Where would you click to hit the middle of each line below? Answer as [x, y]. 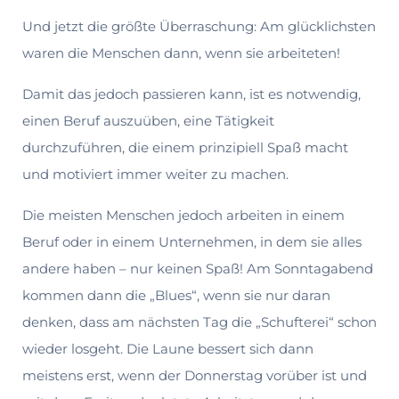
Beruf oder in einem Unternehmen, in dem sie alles [192, 241]
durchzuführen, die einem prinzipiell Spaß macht [185, 147]
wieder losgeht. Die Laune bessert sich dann [168, 348]
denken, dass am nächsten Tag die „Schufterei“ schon [199, 322]
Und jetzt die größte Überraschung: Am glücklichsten [199, 26]
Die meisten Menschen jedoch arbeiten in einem [183, 215]
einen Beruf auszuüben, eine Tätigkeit [148, 120]
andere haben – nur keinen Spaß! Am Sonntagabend [198, 268]
